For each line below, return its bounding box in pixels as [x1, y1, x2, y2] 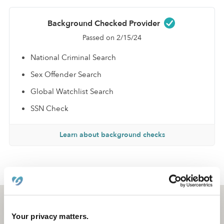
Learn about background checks [59, 129, 165, 139]
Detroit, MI [18, 198, 58, 209]
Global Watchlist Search [30, 86, 113, 96]
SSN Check [30, 103, 68, 113]
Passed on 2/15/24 [82, 32, 141, 42]
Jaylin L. [63, 167, 91, 178]
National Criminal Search [30, 52, 116, 62]
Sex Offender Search [30, 69, 101, 79]
